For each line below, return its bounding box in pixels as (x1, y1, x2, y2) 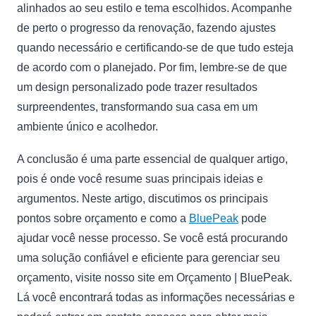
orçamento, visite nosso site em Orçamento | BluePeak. (17, 272, 292, 284)
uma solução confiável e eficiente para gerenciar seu (17, 252, 280, 264)
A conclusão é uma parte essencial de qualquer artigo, (17, 153, 288, 165)
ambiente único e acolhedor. (17, 121, 158, 133)
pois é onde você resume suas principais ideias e (17, 173, 263, 185)
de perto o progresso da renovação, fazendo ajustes (17, 22, 276, 34)
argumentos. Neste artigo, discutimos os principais (17, 193, 268, 205)
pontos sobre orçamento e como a (17, 212, 189, 224)
